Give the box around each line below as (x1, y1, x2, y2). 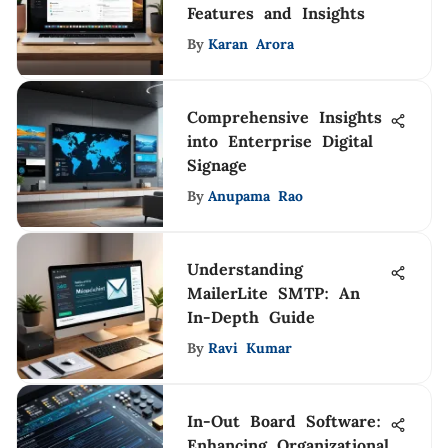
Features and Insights (187, 3, 365, 23)
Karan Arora (208, 35, 294, 53)
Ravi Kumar (208, 339, 292, 357)
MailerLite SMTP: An (187, 283, 360, 303)
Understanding (187, 259, 303, 279)
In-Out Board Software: (187, 411, 381, 431)
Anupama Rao (208, 187, 303, 205)
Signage (187, 155, 247, 175)
